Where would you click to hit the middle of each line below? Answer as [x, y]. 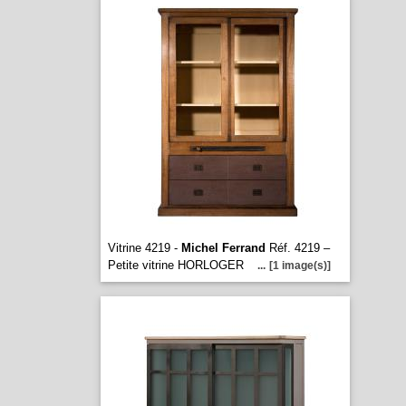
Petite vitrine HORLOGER [177, 265]
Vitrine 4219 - [144, 248]
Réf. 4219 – [297, 248]
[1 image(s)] [300, 266]
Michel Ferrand [223, 248]
